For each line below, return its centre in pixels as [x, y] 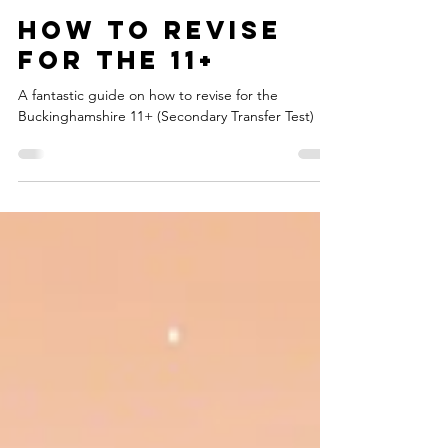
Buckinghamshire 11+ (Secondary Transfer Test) [166, 148]
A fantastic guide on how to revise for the [148, 127]
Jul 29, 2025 [90, 21]
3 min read [167, 21]
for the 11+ [117, 92]
